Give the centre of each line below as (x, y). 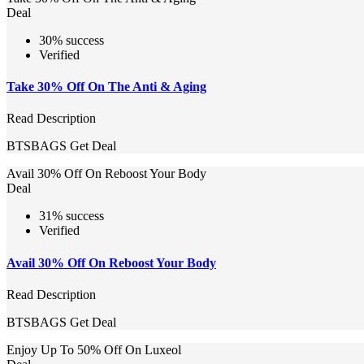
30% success (71, 40)
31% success (71, 216)
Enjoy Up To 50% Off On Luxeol (94, 349)
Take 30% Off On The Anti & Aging (106, 87)
